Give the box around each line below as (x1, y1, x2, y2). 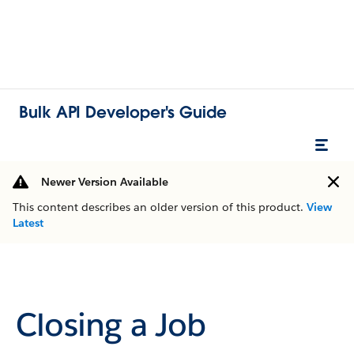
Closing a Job (16, 304, 206, 345)
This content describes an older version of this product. (13, 200, 307, 214)
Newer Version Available (41, 175, 168, 189)
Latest (13, 216, 43, 230)
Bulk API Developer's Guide (19, 101, 227, 122)
